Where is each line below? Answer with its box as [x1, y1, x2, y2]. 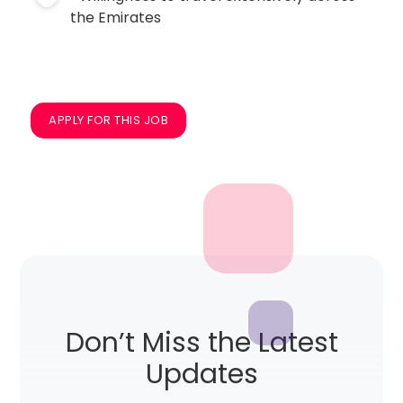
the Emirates [70, 7, 162, 28]
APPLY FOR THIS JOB [49, 112, 169, 129]
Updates [145, 355, 258, 393]
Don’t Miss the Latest [65, 324, 338, 362]
